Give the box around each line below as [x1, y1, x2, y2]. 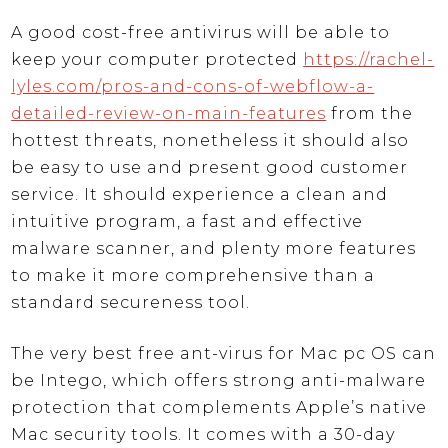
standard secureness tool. [11, 293, 251, 313]
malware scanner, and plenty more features [11, 239, 417, 259]
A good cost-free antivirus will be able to [11, 23, 391, 43]
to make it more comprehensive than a [11, 266, 376, 286]
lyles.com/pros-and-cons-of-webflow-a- [11, 77, 375, 97]
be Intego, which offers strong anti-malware [11, 371, 427, 391]
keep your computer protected [11, 50, 304, 70]
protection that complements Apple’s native [11, 398, 428, 418]
